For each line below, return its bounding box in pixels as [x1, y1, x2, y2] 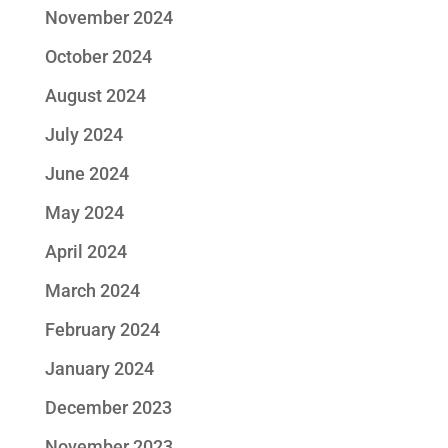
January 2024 [44, 358, 154, 379]
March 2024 [44, 280, 140, 301]
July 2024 [44, 124, 123, 145]
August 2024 [44, 85, 146, 106]
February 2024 [44, 319, 160, 340]
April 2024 [44, 241, 127, 262]
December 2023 [44, 397, 172, 418]
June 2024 [44, 163, 129, 184]
